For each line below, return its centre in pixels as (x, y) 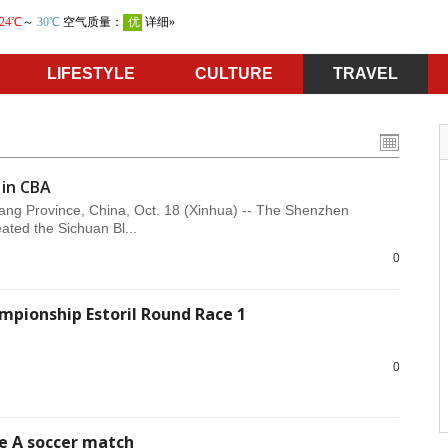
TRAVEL (365, 73)
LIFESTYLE (91, 73)
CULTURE (234, 73)
